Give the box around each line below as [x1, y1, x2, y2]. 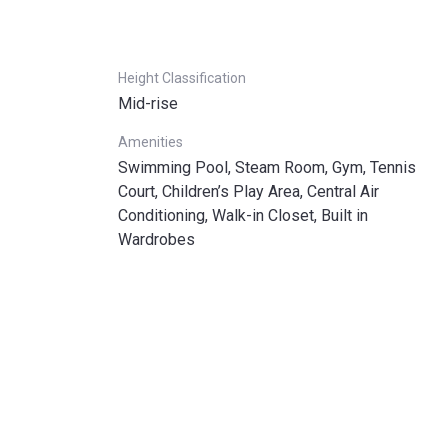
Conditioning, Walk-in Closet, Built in [118, 206, 368, 225]
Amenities [118, 134, 183, 150]
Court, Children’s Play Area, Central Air [118, 182, 379, 201]
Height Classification [118, 70, 246, 86]
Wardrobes [118, 230, 195, 249]
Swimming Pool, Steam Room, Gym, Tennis [118, 158, 416, 177]
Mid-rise [118, 94, 178, 113]
